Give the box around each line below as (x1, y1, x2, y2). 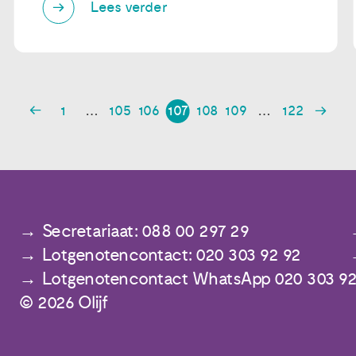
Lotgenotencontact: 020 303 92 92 (41, 245, 301, 267)
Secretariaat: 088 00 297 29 (41, 221, 250, 243)
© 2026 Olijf (19, 292, 109, 315)
